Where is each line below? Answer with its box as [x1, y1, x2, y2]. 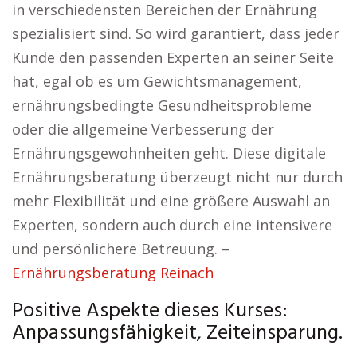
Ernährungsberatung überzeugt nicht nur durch [12, 167, 343, 186]
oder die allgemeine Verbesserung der [12, 120, 274, 139]
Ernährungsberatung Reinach [12, 263, 214, 282]
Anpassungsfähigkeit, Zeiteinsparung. [12, 317, 343, 350]
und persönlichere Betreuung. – [12, 239, 229, 258]
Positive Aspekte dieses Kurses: [12, 295, 288, 328]
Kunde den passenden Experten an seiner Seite [12, 48, 334, 67]
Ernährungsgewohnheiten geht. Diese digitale [12, 143, 326, 163]
